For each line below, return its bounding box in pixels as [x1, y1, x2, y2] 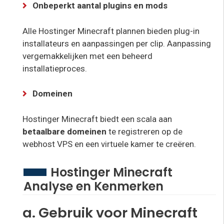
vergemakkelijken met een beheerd [22, 50, 152, 61]
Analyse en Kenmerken [23, 178, 163, 195]
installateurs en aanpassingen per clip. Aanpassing [22, 38, 211, 48]
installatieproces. [22, 63, 87, 73]
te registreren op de [108, 126, 182, 136]
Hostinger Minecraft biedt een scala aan [22, 113, 172, 124]
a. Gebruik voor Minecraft [22, 203, 197, 223]
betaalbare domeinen [22, 126, 108, 136]
